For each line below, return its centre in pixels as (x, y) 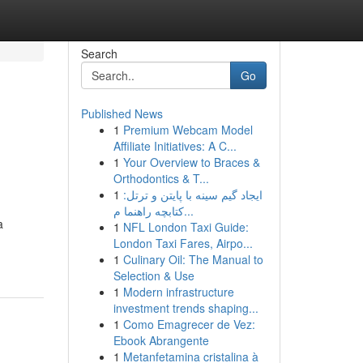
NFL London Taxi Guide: (186, 227)
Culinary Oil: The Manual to (193, 259)
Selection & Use (154, 275)
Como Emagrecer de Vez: (189, 324)
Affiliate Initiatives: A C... (175, 146)
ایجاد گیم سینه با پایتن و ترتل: (192, 194)
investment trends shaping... (186, 308)
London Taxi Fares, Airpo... (183, 243)
